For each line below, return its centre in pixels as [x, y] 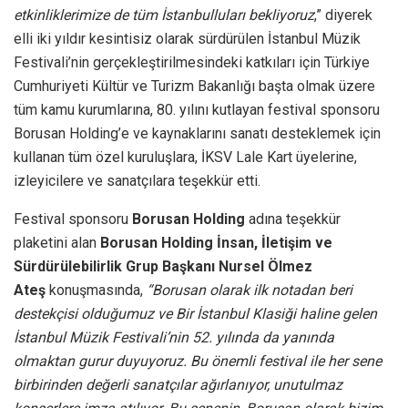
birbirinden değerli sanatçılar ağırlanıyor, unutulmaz [178, 384]
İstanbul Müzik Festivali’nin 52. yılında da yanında [174, 337]
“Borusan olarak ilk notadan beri [250, 290]
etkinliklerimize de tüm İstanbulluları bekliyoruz [164, 15]
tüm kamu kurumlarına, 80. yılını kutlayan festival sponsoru [197, 109]
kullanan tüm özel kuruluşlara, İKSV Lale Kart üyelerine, [185, 157]
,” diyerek [343, 15]
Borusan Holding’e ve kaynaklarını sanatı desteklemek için [197, 133]
